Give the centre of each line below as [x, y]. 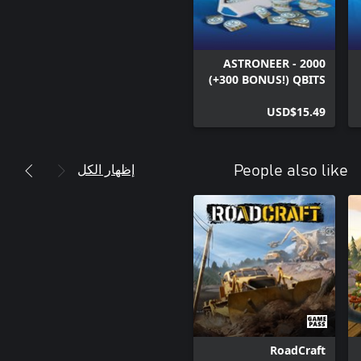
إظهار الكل [106, 169]
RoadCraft [298, 351]
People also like [291, 171]
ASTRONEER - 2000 [274, 64]
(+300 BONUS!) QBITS [267, 80]
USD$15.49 [296, 112]
